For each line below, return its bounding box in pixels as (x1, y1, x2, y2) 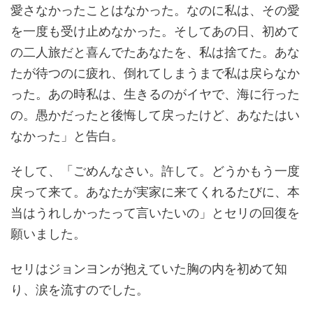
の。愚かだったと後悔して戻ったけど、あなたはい (10, 108, 300, 123)
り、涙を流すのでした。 (10, 282, 149, 298)
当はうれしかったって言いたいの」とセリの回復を (10, 205, 300, 221)
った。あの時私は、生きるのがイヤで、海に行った (10, 87, 300, 102)
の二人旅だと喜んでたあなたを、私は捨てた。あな (10, 45, 300, 60)
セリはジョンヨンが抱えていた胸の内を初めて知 (10, 261, 287, 277)
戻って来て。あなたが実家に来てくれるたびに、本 (10, 184, 300, 200)
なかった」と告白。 (10, 129, 124, 144)
